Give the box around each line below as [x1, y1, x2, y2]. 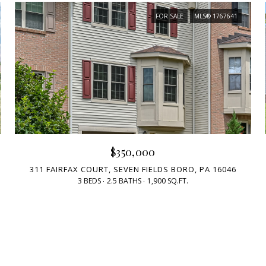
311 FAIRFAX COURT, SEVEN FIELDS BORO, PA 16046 [29, 164, 236, 175]
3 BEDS [77, 176, 101, 186]
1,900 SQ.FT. [147, 176, 188, 186]
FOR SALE [155, 11, 183, 20]
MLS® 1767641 [194, 11, 237, 20]
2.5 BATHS [106, 176, 141, 186]
